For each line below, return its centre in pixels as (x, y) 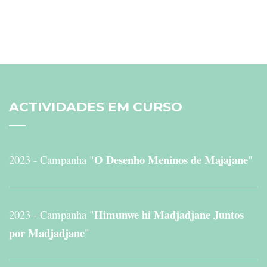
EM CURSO (143, 107)
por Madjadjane (47, 232)
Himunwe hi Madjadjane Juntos (169, 214)
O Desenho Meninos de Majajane (171, 159)
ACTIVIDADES (57, 107)
